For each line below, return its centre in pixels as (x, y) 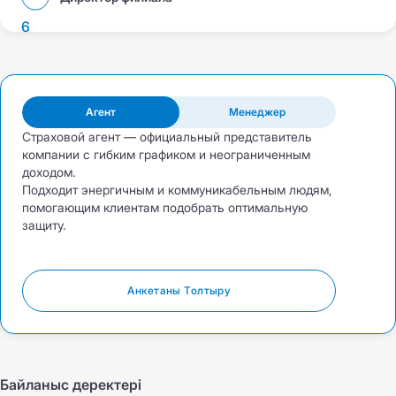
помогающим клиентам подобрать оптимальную (165, 207)
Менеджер (258, 112)
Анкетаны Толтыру (179, 290)
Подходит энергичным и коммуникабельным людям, (177, 190)
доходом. (49, 172)
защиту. (44, 225)
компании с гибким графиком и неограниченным (166, 154)
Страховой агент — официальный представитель (167, 137)
